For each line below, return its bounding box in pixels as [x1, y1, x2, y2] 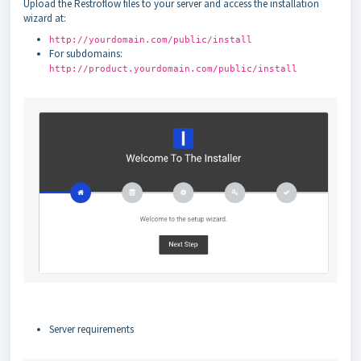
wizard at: [23, 11, 66, 26]
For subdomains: [49, 47, 122, 61]
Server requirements [49, 322, 134, 336]
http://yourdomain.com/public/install [49, 34, 252, 46]
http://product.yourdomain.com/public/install [49, 63, 297, 75]
